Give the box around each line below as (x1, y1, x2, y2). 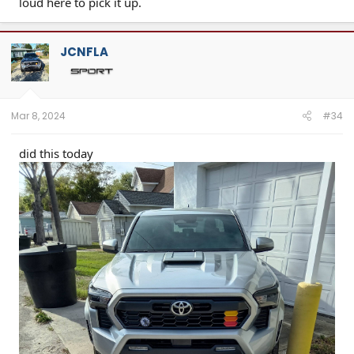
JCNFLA (60, 43, 108, 60)
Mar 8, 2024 (11, 109, 66, 123)
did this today (19, 145, 93, 162)
